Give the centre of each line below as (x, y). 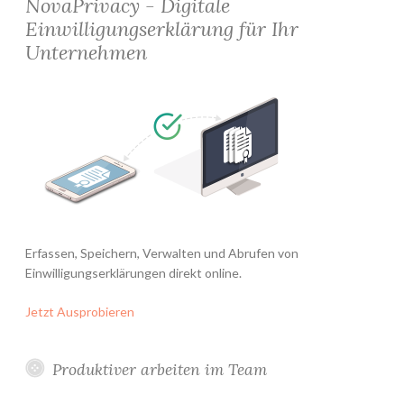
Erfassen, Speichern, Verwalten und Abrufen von (162, 252)
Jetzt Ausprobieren (80, 311)
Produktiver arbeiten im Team (159, 369)
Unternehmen (86, 52)
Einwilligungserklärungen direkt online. (133, 272)
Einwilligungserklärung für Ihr (162, 28)
